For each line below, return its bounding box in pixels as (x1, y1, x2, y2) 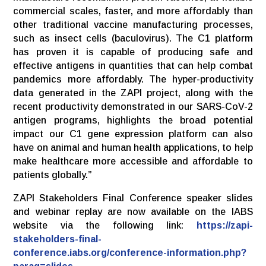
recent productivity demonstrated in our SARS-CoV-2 (13, 101, 253, 112)
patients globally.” (13, 169, 93, 180)
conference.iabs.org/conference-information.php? (13, 247, 247, 258)
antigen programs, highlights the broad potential (13, 115, 253, 125)
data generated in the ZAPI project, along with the (13, 87, 253, 98)
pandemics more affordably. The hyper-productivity (13, 74, 253, 84)
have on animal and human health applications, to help (13, 142, 253, 153)
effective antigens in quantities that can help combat (13, 60, 253, 71)
